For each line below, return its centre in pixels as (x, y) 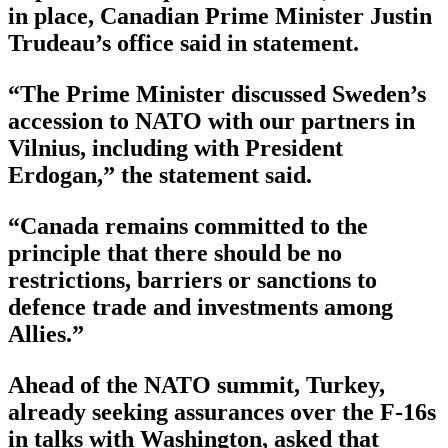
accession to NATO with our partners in (211, 121)
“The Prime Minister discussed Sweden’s (217, 94)
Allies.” (46, 334)
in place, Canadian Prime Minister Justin (220, 16)
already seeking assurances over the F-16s (222, 412)
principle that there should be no (175, 253)
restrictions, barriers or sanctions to (192, 280)
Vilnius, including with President (175, 148)
